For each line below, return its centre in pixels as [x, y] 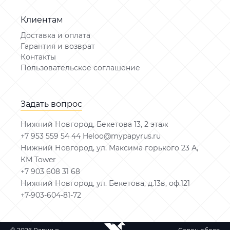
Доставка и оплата [55, 35]
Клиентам [42, 20]
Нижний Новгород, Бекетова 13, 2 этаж [94, 124]
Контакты [38, 57]
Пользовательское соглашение [80, 68]
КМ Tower [38, 160]
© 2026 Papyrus [45, 222]
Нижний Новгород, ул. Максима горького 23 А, [109, 148]
